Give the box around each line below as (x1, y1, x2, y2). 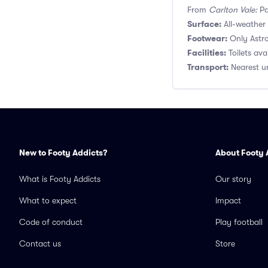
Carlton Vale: (209, 5, 257, 14)
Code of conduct (19, 217, 83, 227)
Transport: (187, 61, 229, 73)
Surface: (187, 18, 221, 30)
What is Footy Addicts (19, 174, 100, 184)
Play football (215, 217, 263, 227)
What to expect (19, 196, 77, 205)
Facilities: (187, 47, 226, 59)
